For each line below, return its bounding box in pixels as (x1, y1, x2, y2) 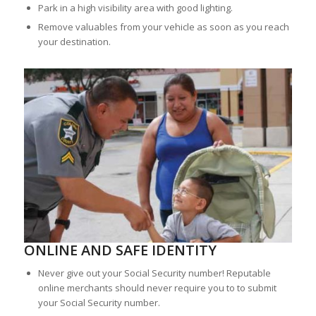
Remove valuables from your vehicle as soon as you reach (37, 20, 289, 34)
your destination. (37, 35, 111, 49)
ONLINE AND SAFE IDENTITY (23, 240, 217, 260)
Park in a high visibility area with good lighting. (37, 1, 233, 15)
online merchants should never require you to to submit (37, 281, 276, 294)
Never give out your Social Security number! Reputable (37, 266, 271, 279)
